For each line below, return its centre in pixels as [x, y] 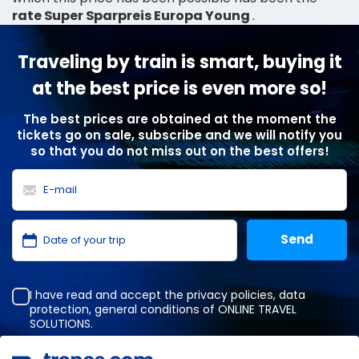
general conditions [147, 309]
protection [59, 309]
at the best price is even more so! [179, 88]
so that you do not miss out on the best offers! [179, 151]
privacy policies [230, 294]
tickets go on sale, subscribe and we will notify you [179, 135]
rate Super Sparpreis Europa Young [132, 15]
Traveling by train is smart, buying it [179, 62]
